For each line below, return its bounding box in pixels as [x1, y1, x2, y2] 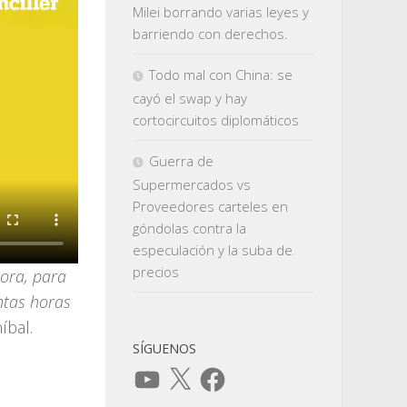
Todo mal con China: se [149, 65, 293, 84]
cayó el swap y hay [133, 89, 247, 107]
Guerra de [149, 152, 213, 170]
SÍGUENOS [133, 340, 196, 357]
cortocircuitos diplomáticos [133, 111, 299, 129]
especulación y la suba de [133, 241, 293, 259]
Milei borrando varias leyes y [133, 3, 309, 21]
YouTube [132, 362, 185, 380]
